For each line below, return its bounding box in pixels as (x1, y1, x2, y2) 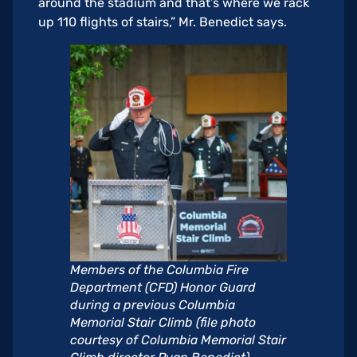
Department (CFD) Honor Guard (70, 280, 256, 296)
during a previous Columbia (70, 297, 235, 313)
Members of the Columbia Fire (70, 262, 249, 278)
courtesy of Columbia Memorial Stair (70, 332, 286, 348)
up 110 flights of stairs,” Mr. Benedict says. (38, 14, 287, 30)
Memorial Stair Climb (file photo (70, 315, 256, 331)
